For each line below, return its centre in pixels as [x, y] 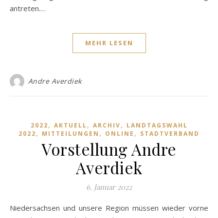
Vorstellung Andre [109, 149]
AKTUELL [70, 125]
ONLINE [120, 133]
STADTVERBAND [170, 133]
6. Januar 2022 [109, 187]
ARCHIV [107, 125]
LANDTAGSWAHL [157, 125]
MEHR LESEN [109, 43]
